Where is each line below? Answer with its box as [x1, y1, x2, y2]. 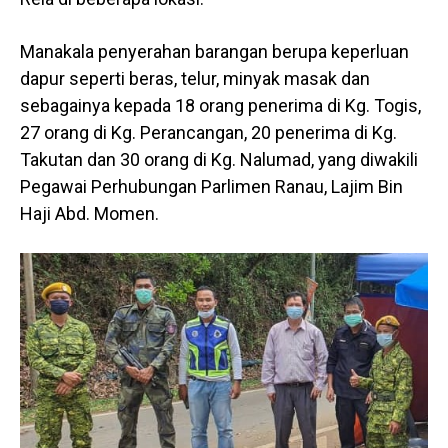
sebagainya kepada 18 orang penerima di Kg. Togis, [20, 95, 421, 117]
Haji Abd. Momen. [20, 203, 159, 225]
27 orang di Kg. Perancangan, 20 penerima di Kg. [20, 122, 397, 144]
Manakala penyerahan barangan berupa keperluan [20, 41, 409, 63]
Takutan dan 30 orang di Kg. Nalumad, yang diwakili [20, 149, 418, 171]
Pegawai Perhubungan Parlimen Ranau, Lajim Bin [20, 176, 403, 198]
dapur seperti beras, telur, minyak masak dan [20, 68, 370, 90]
